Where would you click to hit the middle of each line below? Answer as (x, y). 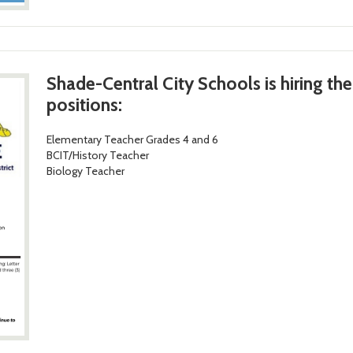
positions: (84, 104)
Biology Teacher (85, 171)
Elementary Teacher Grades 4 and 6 (132, 139)
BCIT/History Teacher (97, 155)
